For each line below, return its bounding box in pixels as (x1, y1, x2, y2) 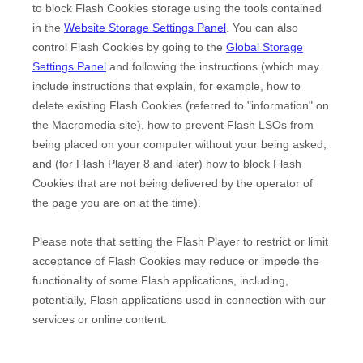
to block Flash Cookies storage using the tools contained (32, 2, 322, 15)
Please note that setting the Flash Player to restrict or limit (32, 235, 328, 248)
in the (32, 21, 64, 34)
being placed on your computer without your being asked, (32, 138, 327, 151)
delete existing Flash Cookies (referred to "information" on (32, 99, 329, 112)
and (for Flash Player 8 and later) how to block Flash (32, 157, 301, 170)
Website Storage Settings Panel (64, 21, 226, 34)
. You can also (226, 21, 298, 34)
